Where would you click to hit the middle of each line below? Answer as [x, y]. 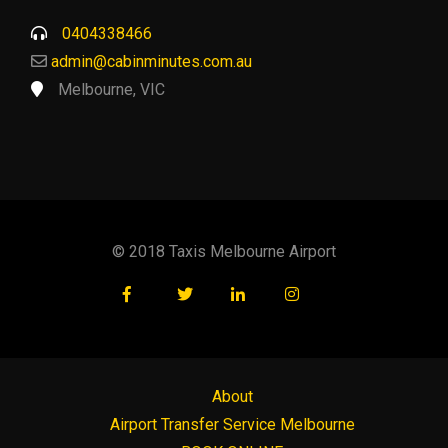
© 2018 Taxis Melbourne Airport [224, 251]
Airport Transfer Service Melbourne [232, 424]
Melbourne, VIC [111, 89]
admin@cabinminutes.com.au [151, 61]
